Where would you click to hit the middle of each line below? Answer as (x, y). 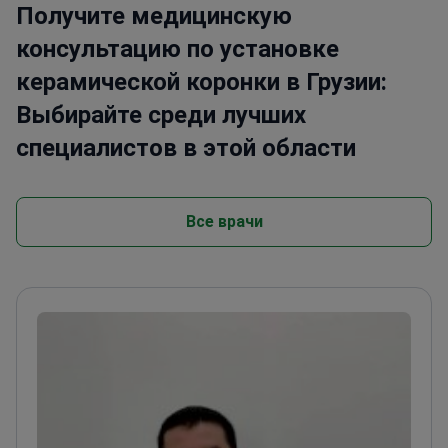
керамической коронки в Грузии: (201, 81)
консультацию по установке (177, 48)
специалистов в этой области (186, 147)
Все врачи (224, 221)
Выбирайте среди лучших (161, 114)
